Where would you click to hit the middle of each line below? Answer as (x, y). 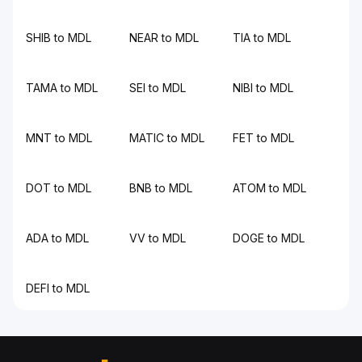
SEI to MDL (158, 88)
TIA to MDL (262, 38)
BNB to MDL (161, 188)
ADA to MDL (57, 238)
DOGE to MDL (269, 238)
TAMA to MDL (62, 88)
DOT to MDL (59, 188)
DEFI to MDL (58, 288)
